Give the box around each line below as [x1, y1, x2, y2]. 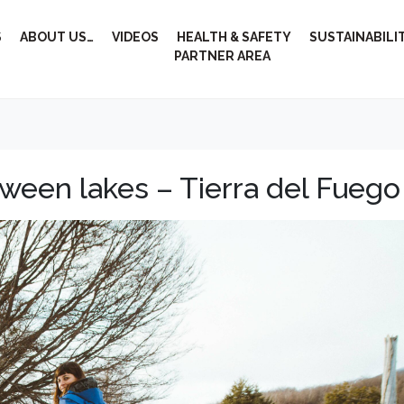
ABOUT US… [20, 30, 95, 44]
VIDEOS [112, 30, 160, 44]
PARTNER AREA [174, 49, 271, 63]
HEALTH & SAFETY [177, 30, 292, 44]
